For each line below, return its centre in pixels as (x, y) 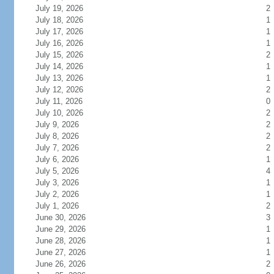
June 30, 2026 (60, 217)
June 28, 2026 (60, 241)
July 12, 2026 (59, 90)
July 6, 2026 (57, 159)
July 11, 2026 (59, 101)
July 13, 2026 (59, 78)
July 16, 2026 (59, 43)
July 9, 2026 (57, 124)
